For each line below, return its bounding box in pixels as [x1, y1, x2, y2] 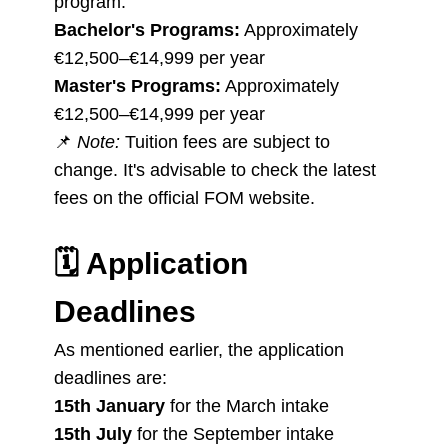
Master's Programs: [54, 76, 221, 96]
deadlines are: [54, 368, 172, 388]
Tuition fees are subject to [120, 132, 330, 152]
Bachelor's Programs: [54, 20, 240, 40]
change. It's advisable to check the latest [54, 160, 376, 180]
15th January [54, 396, 165, 416]
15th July [54, 424, 132, 444]
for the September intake [132, 424, 334, 444]
